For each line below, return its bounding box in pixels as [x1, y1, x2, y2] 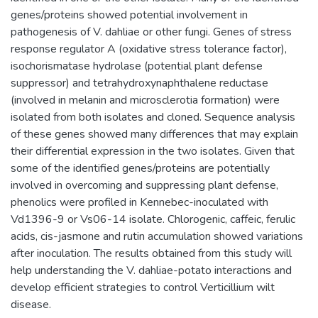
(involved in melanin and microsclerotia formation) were [11, 92, 280, 108]
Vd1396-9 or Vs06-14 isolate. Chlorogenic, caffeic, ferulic [11, 212, 295, 227]
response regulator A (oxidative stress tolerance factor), [11, 41, 287, 57]
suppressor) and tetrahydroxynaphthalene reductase [11, 75, 268, 91]
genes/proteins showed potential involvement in [11, 7, 248, 23]
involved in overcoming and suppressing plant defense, [11, 177, 278, 193]
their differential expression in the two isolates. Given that [11, 143, 295, 159]
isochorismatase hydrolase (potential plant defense [11, 58, 263, 74]
